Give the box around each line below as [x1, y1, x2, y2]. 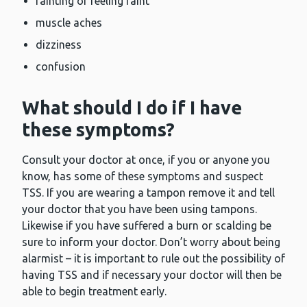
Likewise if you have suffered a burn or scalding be [22, 219, 271, 232]
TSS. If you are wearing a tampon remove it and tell [22, 186, 275, 199]
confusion [36, 60, 86, 73]
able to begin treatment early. [22, 285, 167, 298]
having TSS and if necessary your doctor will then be [22, 269, 282, 282]
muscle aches [36, 16, 102, 29]
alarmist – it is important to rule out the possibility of [22, 252, 285, 265]
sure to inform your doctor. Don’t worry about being [22, 236, 280, 249]
